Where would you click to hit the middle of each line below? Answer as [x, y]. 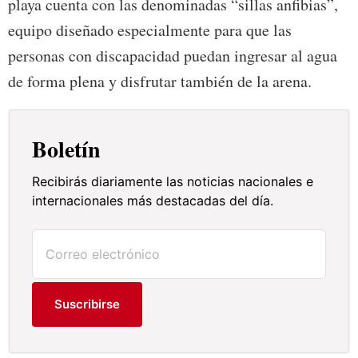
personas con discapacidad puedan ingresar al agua [173, 55]
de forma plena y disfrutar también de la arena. [160, 81]
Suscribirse [88, 304]
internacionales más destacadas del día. [153, 200]
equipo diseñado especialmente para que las [150, 30]
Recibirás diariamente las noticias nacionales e [173, 181]
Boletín [67, 149]
